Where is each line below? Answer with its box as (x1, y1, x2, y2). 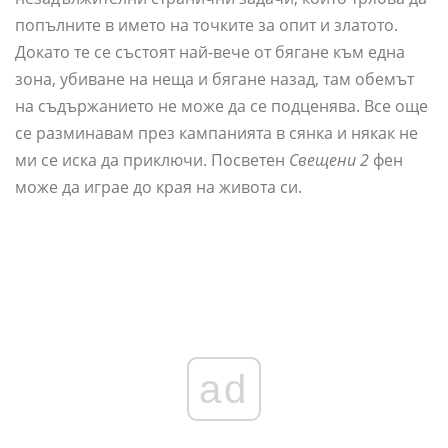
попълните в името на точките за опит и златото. (15, 14, 398, 37)
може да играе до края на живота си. (15, 176, 302, 199)
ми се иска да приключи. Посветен (15, 149, 289, 172)
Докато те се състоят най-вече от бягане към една (15, 41, 405, 64)
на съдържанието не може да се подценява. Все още (15, 95, 428, 118)
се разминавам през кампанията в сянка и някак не (15, 122, 418, 145)
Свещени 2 (289, 149, 373, 172)
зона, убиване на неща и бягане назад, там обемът (15, 68, 414, 91)
